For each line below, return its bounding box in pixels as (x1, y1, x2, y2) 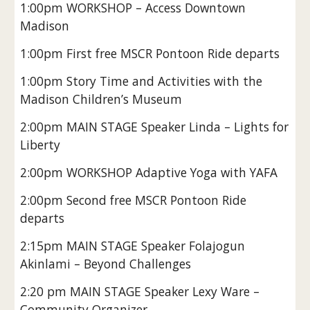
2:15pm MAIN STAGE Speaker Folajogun (20, 237, 246, 254)
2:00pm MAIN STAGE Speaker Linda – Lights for (20, 118, 289, 135)
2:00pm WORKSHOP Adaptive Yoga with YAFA (20, 164, 278, 181)
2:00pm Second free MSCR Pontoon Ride (20, 192, 247, 208)
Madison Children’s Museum (20, 91, 183, 107)
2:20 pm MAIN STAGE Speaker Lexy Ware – (20, 283, 260, 300)
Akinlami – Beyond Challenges (20, 255, 192, 272)
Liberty (20, 136, 61, 153)
